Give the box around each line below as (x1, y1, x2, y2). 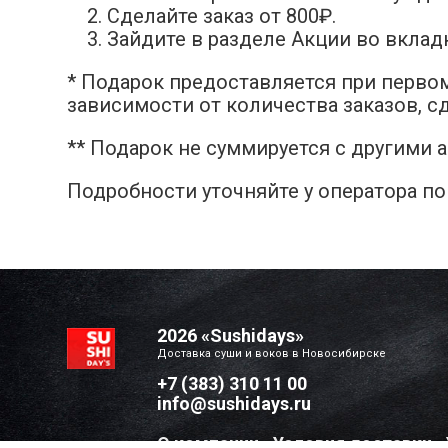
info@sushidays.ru (157, 393, 311, 414)
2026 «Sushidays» (157, 325, 304, 346)
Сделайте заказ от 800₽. (107, 4, 336, 28)
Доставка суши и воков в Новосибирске (157, 347, 386, 360)
